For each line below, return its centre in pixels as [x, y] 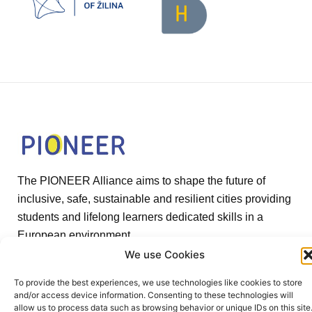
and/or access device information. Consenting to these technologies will [154, 295]
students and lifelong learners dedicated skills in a [140, 217]
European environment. [75, 235]
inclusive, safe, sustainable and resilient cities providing [154, 199]
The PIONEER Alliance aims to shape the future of [141, 181]
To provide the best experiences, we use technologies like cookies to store [158, 282]
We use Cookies [165, 255]
